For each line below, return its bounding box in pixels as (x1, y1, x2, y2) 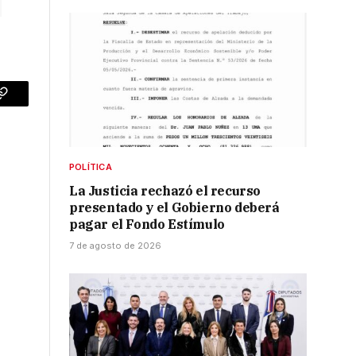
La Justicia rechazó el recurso (69, 182, 261, 199)
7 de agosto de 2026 (69, 239, 161, 251)
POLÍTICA (69, 161, 112, 172)
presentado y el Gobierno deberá (69, 199, 280, 215)
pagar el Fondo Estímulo (69, 215, 225, 232)
